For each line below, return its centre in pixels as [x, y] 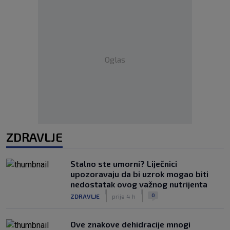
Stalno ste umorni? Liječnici [124, 164]
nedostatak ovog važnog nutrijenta [139, 184]
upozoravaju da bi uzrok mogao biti [139, 174]
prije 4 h [124, 196]
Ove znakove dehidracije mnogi [130, 224]
